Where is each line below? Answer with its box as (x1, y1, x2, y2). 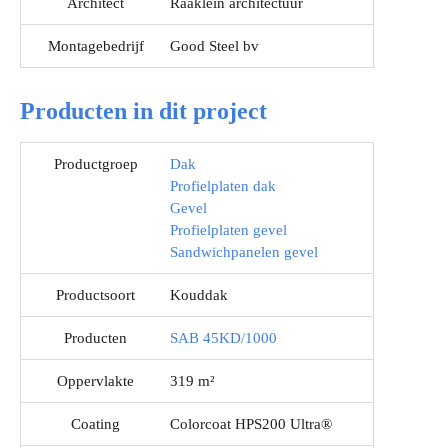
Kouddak (170, 287, 228, 304)
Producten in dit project (20, 98, 267, 125)
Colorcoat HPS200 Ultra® (170, 416, 332, 433)
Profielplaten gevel (170, 222, 287, 239)
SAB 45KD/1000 (170, 330, 277, 347)
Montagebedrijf (47, 38, 144, 55)
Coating (71, 416, 120, 433)
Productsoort (56, 287, 135, 304)
